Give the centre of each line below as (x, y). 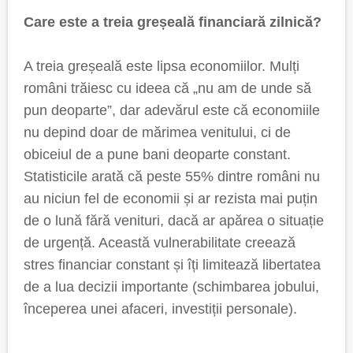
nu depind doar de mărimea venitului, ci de (157, 132)
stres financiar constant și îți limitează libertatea (172, 265)
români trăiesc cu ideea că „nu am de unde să (167, 88)
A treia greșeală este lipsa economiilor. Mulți (162, 66)
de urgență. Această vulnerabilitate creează (160, 243)
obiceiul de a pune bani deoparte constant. (157, 154)
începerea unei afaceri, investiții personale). (160, 309)
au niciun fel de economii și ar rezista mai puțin (171, 199)
